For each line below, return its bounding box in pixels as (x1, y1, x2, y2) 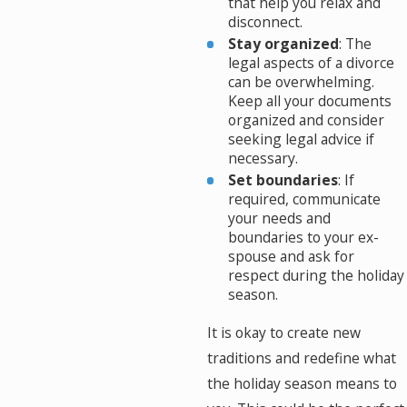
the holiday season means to (206, 373, 397, 394)
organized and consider (228, 110, 385, 131)
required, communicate (228, 189, 382, 210)
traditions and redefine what (206, 348, 396, 369)
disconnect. (228, 12, 303, 33)
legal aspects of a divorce (228, 53, 395, 74)
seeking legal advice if (228, 129, 375, 150)
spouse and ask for (228, 246, 355, 267)
